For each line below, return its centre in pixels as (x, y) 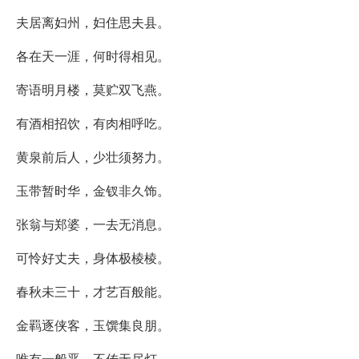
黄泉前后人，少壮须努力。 (93, 156)
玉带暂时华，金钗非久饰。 (93, 190)
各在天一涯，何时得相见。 (93, 55)
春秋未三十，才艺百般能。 (93, 291)
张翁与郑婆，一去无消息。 (93, 224)
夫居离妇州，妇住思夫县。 (93, 22)
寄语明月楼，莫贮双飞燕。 (93, 89)
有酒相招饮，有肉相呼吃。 (93, 123)
